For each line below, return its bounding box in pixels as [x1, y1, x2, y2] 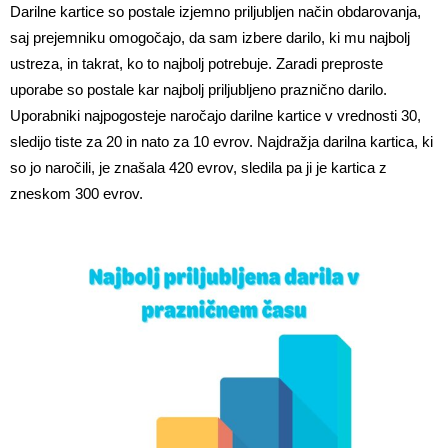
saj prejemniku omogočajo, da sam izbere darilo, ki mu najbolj [10, 29, 410, 47]
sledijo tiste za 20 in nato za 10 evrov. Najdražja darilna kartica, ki [10, 133, 433, 151]
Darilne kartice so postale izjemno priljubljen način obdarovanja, [10, 3, 421, 21]
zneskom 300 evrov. [10, 185, 143, 203]
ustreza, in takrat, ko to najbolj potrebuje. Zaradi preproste [10, 55, 383, 73]
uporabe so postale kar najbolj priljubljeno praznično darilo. [10, 81, 387, 99]
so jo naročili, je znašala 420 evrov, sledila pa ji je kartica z [10, 159, 387, 177]
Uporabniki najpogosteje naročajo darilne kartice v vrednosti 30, [10, 107, 421, 125]
